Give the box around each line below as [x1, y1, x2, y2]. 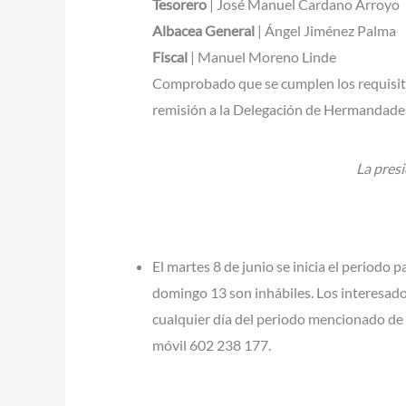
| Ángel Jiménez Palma [255, 21, 396, 39]
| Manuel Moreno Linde [188, 47, 336, 65]
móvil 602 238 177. [152, 336, 271, 353]
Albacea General [152, 21, 255, 39]
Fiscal [152, 47, 188, 65]
